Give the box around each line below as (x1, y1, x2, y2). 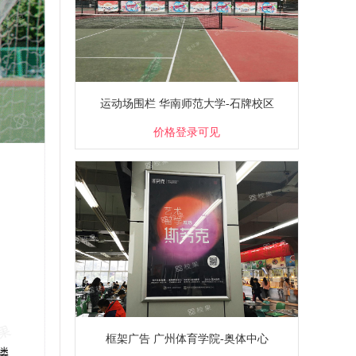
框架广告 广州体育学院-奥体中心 (105, 332, 269, 345)
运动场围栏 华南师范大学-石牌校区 (99, 97, 274, 110)
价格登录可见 (153, 125, 220, 138)
